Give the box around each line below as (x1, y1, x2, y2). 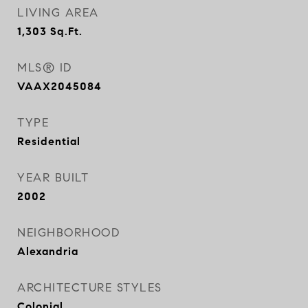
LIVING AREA (17, 5, 99, 20)
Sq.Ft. (50, 25, 82, 38)
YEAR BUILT (17, 170, 89, 185)
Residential (17, 135, 80, 148)
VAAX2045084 (17, 80, 102, 93)
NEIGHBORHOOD (17, 225, 120, 240)
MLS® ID (17, 60, 72, 75)
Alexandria (17, 245, 78, 258)
